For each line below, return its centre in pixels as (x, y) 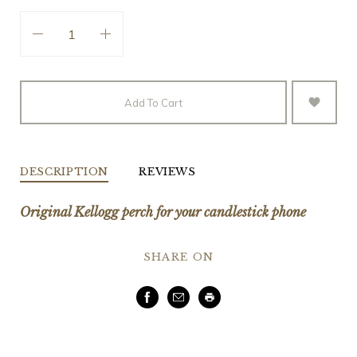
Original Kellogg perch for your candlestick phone (163, 212)
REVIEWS (167, 171)
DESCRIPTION (64, 171)
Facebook (176, 299)
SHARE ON (178, 257)
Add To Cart (153, 102)
